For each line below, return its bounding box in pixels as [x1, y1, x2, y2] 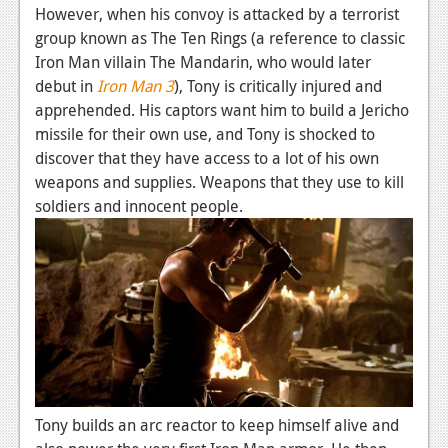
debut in [35, 74, 97, 97]
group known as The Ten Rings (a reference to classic [35, 26, 405, 49]
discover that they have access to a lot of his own [35, 146, 379, 169]
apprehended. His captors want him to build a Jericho [35, 98, 409, 121]
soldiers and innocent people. [35, 194, 243, 217]
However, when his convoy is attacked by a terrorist [35, 2, 399, 25]
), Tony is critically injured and [174, 74, 382, 97]
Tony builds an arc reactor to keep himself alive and [35, 413, 399, 436]
